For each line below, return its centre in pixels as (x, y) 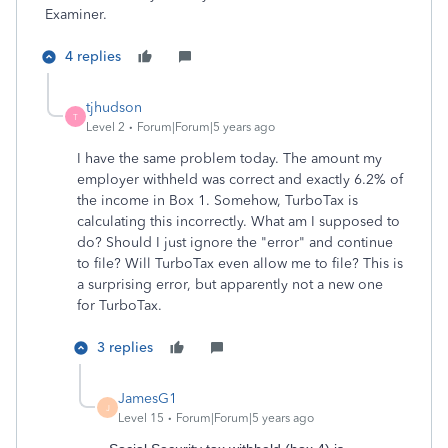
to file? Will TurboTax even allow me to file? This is (240, 263)
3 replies (125, 347)
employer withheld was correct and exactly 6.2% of (240, 179)
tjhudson (114, 107)
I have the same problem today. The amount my (229, 158)
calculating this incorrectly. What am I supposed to (238, 221)
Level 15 (141, 418)
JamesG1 (147, 398)
